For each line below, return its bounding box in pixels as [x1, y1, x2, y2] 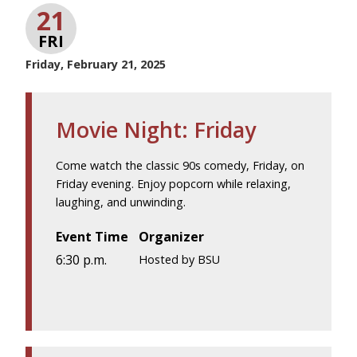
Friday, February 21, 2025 [25, 56, 166, 72]
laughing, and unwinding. [56, 194, 186, 210]
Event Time [56, 227, 128, 245]
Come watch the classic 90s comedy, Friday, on [56, 157, 304, 173]
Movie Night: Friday [56, 114, 256, 144]
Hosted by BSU [139, 251, 221, 267]
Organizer [139, 227, 205, 245]
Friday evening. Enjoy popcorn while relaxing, [56, 175, 291, 191]
